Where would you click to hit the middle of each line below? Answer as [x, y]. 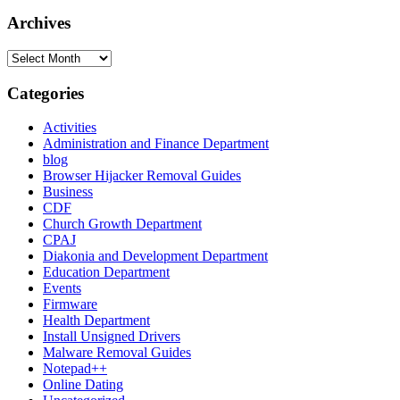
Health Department [96, 321]
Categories [46, 93]
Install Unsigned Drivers [112, 337]
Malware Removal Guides [117, 353]
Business [68, 192]
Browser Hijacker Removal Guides [142, 176]
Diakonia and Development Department [155, 256]
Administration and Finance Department [156, 144]
